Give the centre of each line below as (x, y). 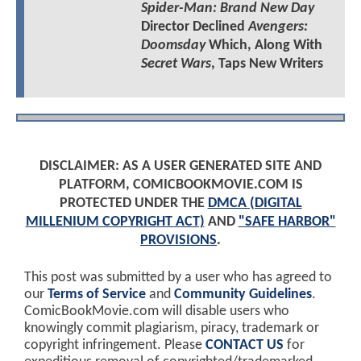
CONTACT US (245, 345)
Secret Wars (176, 64)
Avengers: (278, 27)
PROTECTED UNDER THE (133, 203)
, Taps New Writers (267, 64)
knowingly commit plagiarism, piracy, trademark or (172, 328)
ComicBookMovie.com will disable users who (157, 311)
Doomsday (173, 45)
